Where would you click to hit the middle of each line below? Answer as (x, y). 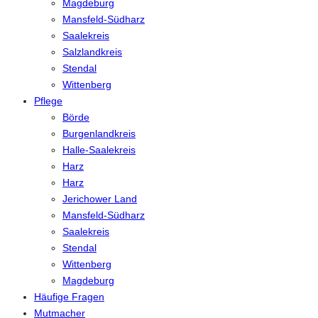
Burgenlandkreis (99, 134)
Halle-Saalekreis (99, 150)
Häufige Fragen (69, 297)
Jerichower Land (100, 199)
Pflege (48, 101)
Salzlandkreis (92, 52)
